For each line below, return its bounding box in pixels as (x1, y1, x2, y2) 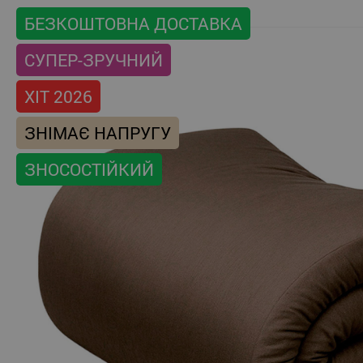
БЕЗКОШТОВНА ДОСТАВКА (24, 12, 242, 36)
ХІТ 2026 (24, 85, 92, 109)
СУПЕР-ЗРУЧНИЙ (24, 49, 163, 72)
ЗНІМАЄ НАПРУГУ (24, 122, 171, 145)
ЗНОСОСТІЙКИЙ (24, 158, 154, 181)
